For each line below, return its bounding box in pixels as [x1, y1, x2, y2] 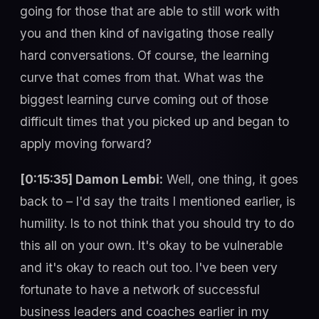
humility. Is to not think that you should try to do [20, 215, 294, 231]
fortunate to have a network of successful [20, 281, 260, 297]
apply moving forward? [20, 136, 152, 152]
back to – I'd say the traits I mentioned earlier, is [20, 193, 296, 209]
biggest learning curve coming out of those [20, 92, 268, 108]
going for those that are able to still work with [20, 4, 280, 19]
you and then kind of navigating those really [20, 26, 274, 41]
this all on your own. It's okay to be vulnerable [20, 237, 283, 253]
